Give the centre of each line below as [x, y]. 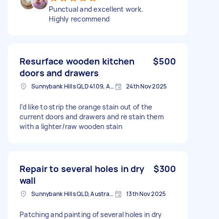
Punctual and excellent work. [96, 9]
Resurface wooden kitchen [77, 61]
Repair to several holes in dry [82, 168]
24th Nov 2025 [147, 86]
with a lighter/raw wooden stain [71, 126]
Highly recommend [79, 19]
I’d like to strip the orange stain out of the [86, 107]
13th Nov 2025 [146, 194]
